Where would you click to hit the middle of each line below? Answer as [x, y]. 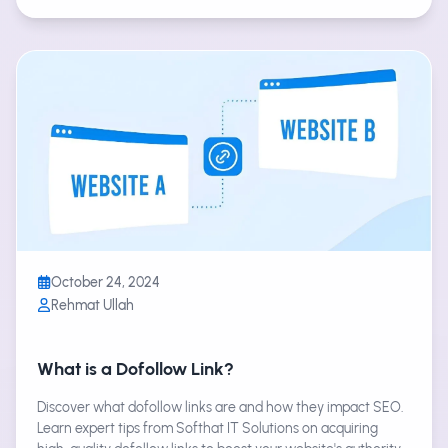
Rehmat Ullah [92, 304]
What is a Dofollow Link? [135, 368]
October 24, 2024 [105, 281]
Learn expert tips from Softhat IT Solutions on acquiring [207, 427]
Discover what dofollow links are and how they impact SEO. [220, 406]
